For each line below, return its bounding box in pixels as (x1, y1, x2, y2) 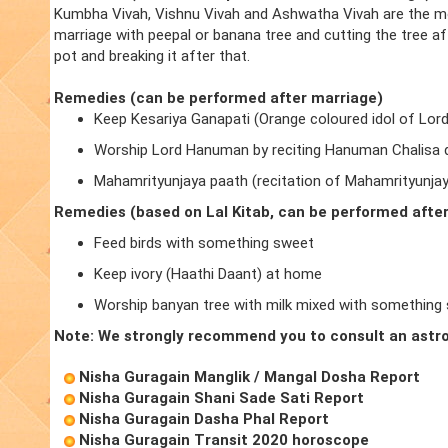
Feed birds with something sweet (94, 234, 314, 253)
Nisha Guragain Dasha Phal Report (79, 410, 329, 429)
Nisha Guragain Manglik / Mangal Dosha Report (79, 368, 420, 387)
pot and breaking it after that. (54, 47, 250, 66)
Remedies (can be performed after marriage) (54, 89, 383, 108)
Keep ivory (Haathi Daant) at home (94, 265, 322, 284)
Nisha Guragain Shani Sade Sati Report (79, 389, 364, 408)
